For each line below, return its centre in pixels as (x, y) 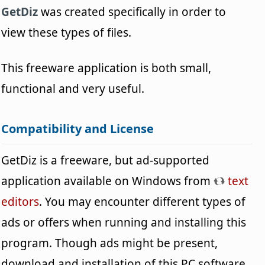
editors (20, 201)
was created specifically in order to (132, 12)
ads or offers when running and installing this (124, 222)
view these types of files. (67, 32)
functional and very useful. (73, 88)
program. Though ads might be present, (110, 243)
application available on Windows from (108, 181)
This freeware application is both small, (106, 68)
